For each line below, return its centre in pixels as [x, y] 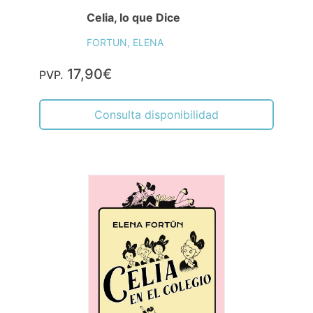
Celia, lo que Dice [133, 18]
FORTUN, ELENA [125, 43]
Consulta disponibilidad [156, 115]
